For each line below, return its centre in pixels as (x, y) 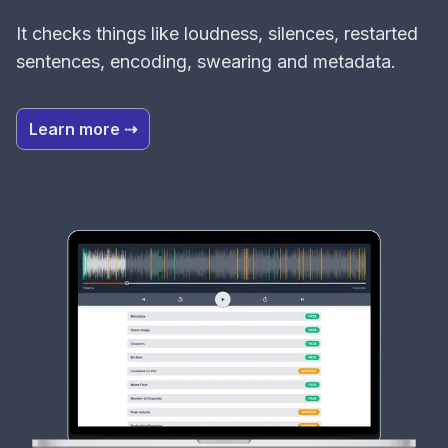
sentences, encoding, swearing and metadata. (206, 61)
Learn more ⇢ (83, 129)
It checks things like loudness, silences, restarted (217, 33)
